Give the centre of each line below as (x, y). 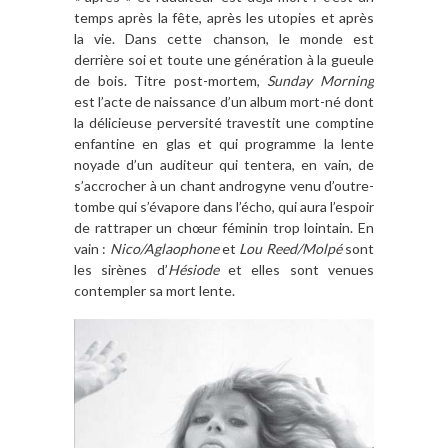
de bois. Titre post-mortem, (171, 81)
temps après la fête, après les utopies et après (224, 18)
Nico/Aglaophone (164, 249)
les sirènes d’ (121, 270)
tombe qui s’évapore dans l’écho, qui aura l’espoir (224, 207)
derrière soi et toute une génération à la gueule (224, 60)
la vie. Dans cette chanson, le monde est (224, 39)
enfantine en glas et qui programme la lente (224, 144)
